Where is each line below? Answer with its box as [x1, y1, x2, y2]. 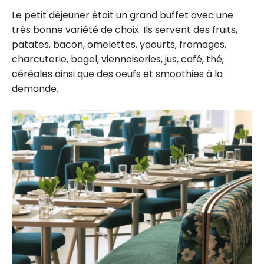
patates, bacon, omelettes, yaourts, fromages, [12, 38, 226, 52]
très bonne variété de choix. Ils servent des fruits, [12, 23, 237, 37]
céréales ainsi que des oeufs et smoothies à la [12, 67, 223, 81]
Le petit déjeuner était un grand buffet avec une [12, 8, 233, 22]
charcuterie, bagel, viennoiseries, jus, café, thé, [12, 52, 224, 67]
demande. [12, 82, 58, 96]
